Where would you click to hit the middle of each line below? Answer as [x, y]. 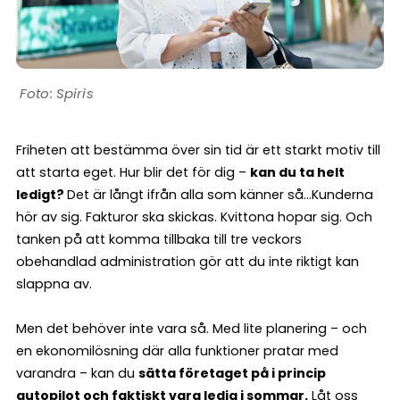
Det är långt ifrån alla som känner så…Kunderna [220, 194]
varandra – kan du [77, 373]
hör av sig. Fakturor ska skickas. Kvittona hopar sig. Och [194, 217]
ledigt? [42, 194]
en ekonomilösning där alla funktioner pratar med [177, 350]
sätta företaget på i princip [232, 373]
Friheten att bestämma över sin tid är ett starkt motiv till [198, 150]
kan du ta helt [297, 172]
